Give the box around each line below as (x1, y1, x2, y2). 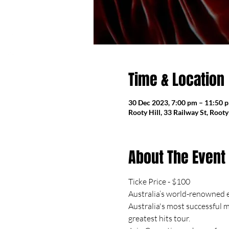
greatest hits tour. (128, 213, 190, 223)
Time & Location (128, 68, 224, 91)
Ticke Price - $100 (128, 176, 190, 187)
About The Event (128, 146, 225, 169)
